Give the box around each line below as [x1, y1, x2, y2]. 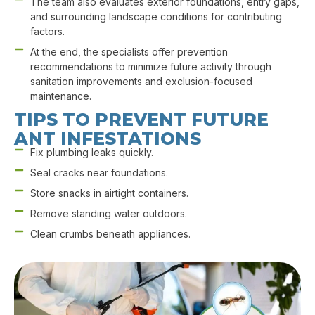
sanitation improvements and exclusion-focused [30, 75, 252, 88]
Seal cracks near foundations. [30, 167, 168, 179]
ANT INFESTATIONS [14, 128, 201, 150]
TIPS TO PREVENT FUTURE [14, 109, 269, 131]
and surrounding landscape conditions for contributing [30, 11, 282, 23]
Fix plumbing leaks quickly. [30, 146, 153, 159]
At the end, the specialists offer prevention [30, 46, 228, 58]
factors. [30, 25, 65, 38]
